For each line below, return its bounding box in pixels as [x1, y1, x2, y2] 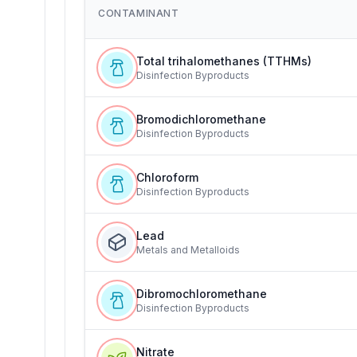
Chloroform [136, 171, 198, 184]
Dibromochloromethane [136, 287, 267, 300]
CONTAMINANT [98, 7, 179, 19]
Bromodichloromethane [136, 112, 266, 126]
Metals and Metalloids [136, 244, 240, 256]
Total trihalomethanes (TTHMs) [136, 54, 312, 68]
